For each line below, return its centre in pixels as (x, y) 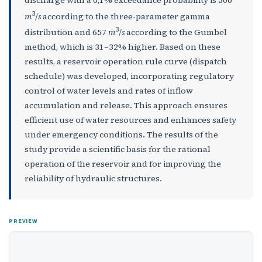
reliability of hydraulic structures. (93, 178)
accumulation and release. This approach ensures (126, 105)
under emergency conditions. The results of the (121, 135)
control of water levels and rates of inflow (108, 91)
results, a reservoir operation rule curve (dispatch (125, 61)
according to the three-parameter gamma (125, 16)
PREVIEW (23, 220)
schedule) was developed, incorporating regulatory (129, 76)
